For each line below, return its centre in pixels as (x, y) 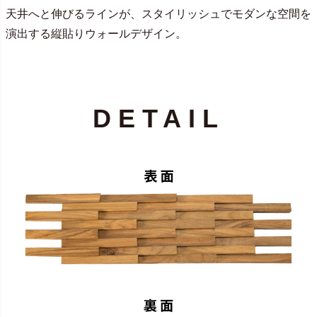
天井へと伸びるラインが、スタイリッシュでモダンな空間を (158, 14)
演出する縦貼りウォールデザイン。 (96, 34)
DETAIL (158, 119)
